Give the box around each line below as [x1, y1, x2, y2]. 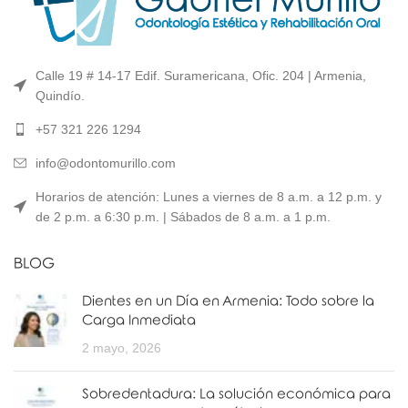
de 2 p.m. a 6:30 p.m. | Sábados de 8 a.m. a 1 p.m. [36, 209, 331, 224]
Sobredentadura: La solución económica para [82, 386, 391, 402]
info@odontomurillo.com [36, 155, 176, 170]
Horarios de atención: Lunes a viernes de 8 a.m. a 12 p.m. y [36, 189, 382, 204]
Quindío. [36, 87, 85, 103]
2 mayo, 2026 [82, 341, 161, 355]
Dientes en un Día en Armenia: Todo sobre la [82, 293, 374, 309]
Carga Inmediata [82, 312, 196, 328]
